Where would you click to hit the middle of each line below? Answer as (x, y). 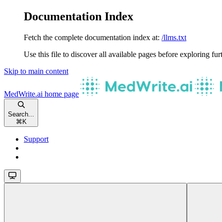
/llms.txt (174, 37)
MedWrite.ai (23, 94)
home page (61, 94)
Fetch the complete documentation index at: (92, 37)
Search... (21, 114)
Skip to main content (36, 71)
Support (36, 139)
